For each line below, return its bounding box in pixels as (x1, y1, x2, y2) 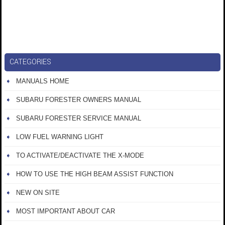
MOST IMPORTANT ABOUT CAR (16, 207, 115, 215)
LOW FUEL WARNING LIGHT (16, 133, 103, 141)
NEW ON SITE (16, 189, 60, 197)
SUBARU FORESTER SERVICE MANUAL (16, 115, 141, 123)
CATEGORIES (10, 57, 51, 68)
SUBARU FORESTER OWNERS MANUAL (16, 96, 141, 104)
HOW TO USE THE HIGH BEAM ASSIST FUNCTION (16, 170, 173, 178)
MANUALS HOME (16, 77, 69, 85)
